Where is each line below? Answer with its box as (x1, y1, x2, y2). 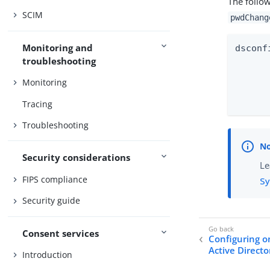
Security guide (22, 195, 81, 207)
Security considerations (22, 151, 131, 164)
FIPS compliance (22, 173, 88, 185)
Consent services (22, 227, 99, 239)
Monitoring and (22, 41, 93, 54)
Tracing (22, 98, 53, 110)
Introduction (22, 249, 73, 261)
